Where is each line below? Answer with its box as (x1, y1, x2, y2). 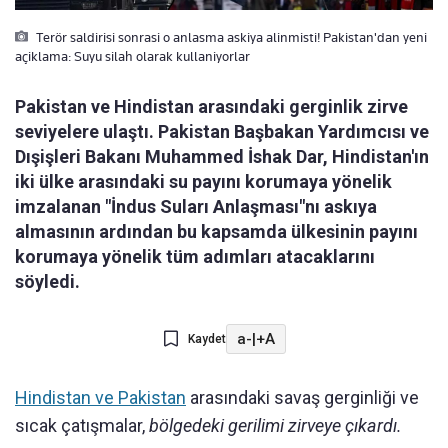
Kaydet (187, 332, 226, 347)
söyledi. (15, 271, 80, 293)
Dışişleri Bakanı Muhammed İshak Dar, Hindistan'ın (15, 146, 429, 168)
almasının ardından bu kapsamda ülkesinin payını (15, 221, 418, 243)
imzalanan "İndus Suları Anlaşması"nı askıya (15, 196, 377, 218)
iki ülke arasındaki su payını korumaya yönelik (15, 171, 392, 193)
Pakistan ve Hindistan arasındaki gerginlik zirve (15, 96, 408, 118)
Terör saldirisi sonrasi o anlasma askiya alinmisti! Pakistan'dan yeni (33, 29, 427, 46)
